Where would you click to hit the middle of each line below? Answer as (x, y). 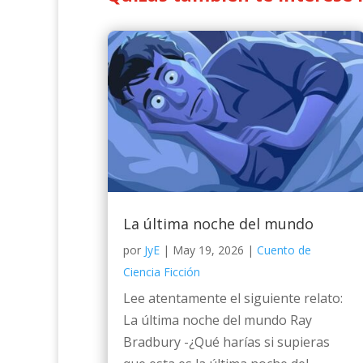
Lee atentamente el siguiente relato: (236, 299)
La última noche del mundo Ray (218, 320)
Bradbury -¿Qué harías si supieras (226, 342)
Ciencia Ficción (162, 272)
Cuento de (284, 250)
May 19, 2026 (208, 250)
